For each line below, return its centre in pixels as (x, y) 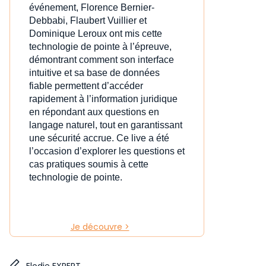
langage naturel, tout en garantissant (106, 125)
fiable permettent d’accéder (86, 86)
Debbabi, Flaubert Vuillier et (88, 21)
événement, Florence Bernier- (92, 8)
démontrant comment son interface (102, 60)
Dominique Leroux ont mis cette (96, 34)
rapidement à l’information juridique (103, 99)
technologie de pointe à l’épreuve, (100, 47)
